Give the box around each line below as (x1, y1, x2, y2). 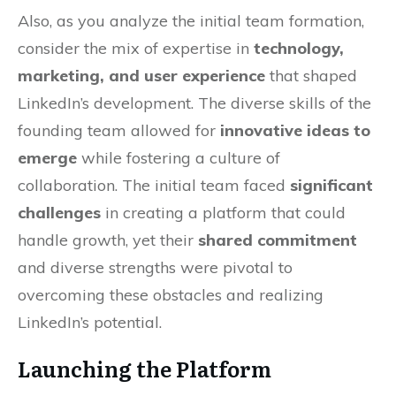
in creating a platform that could (101, 202, 346, 223)
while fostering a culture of (77, 148, 280, 168)
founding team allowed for (18, 120, 220, 141)
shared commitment (198, 230, 357, 250)
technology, (254, 38, 344, 58)
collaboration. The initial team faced (18, 175, 290, 195)
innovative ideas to (220, 120, 370, 141)
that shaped (265, 65, 357, 86)
